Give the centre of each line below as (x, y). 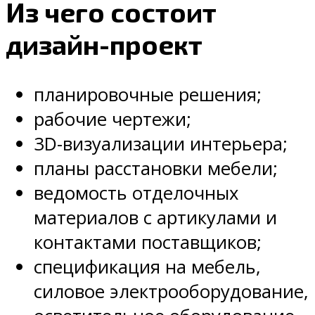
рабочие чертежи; (112, 120)
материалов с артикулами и (155, 218)
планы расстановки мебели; (156, 169)
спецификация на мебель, (147, 267)
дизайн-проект (104, 44)
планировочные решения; (148, 95)
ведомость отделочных (136, 193)
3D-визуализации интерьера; (161, 144)
